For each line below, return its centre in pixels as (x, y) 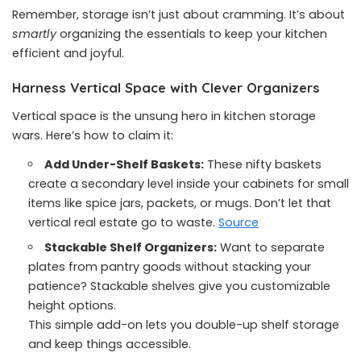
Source (239, 222)
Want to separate (271, 247)
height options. (72, 305)
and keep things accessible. (110, 344)
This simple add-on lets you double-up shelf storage (184, 325)
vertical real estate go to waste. (123, 222)
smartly (34, 34)
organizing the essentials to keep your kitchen (192, 34)
